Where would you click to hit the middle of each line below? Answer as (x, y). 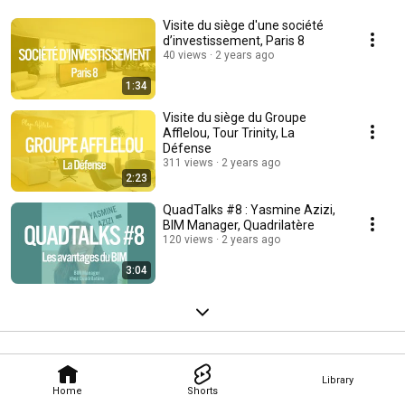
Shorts (202, 391)
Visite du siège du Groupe (235, 118)
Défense (187, 149)
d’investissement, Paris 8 (234, 41)
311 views (188, 163)
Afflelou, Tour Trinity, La (229, 133)
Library (337, 380)
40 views (185, 56)
